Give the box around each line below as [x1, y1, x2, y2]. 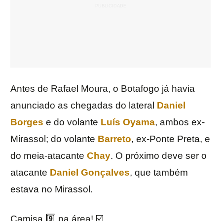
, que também [130, 167, 188, 178]
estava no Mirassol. [10, 184, 93, 195]
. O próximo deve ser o [110, 150, 207, 161]
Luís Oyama [101, 117, 155, 128]
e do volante [43, 117, 101, 128]
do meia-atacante [10, 150, 87, 161]
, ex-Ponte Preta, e [131, 134, 210, 145]
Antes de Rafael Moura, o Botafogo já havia [10, 83, 195, 94]
